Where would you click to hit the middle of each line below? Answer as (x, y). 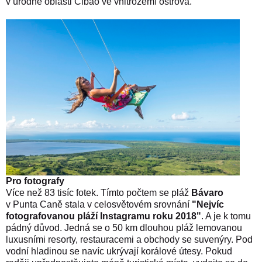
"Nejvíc (208, 204)
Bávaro (207, 192)
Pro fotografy (36, 181)
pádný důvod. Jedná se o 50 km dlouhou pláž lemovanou (124, 227)
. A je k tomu (226, 216)
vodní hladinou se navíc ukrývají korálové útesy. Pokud (119, 251)
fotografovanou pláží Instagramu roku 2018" (104, 216)
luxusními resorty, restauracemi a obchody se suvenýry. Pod (129, 239)
